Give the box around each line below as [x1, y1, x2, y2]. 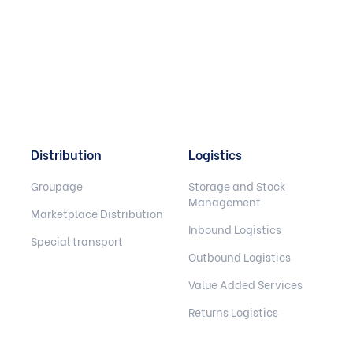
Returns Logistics [188, 303, 278, 321]
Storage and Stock [188, 177, 285, 195]
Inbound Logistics [188, 221, 281, 238]
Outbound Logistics [188, 248, 291, 266]
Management [188, 193, 261, 210]
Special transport [31, 232, 123, 250]
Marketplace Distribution [31, 205, 163, 222]
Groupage [31, 177, 83, 195]
